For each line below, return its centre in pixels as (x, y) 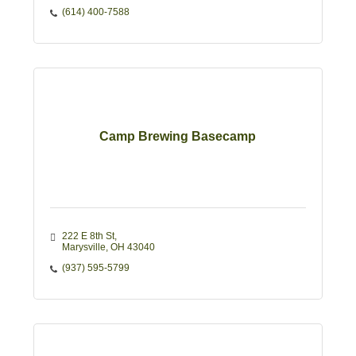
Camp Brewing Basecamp (178, 137)
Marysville (83, 248)
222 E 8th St (88, 236)
